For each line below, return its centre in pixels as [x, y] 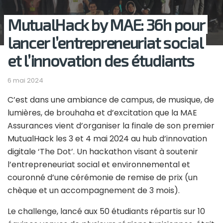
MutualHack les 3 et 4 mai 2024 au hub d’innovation [107, 139]
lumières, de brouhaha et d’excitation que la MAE [102, 113]
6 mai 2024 [25, 81]
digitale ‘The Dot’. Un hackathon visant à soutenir [103, 152]
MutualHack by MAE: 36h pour [106, 24]
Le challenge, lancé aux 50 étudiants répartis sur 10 [106, 212]
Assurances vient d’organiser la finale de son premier [111, 126]
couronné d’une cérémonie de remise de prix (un [103, 178]
